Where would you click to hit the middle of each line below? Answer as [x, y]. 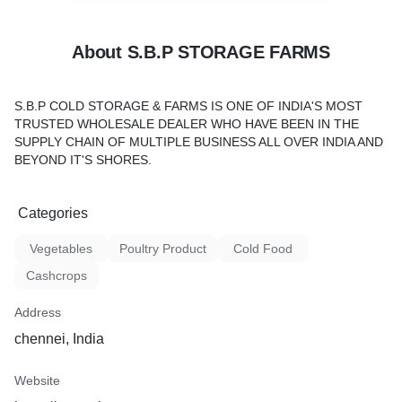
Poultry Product [163, 249]
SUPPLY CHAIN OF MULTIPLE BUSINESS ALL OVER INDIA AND [199, 142]
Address [38, 312]
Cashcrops [57, 275]
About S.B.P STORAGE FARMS [201, 52]
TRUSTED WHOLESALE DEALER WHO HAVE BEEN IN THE [187, 124]
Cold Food [263, 249]
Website [37, 380]
